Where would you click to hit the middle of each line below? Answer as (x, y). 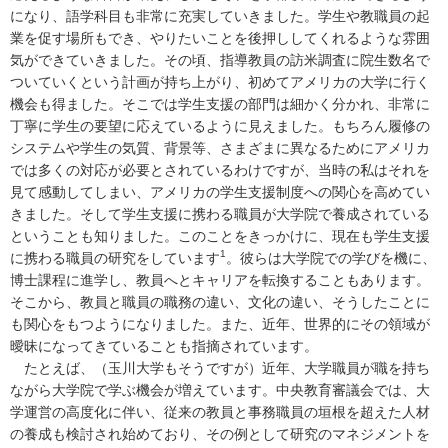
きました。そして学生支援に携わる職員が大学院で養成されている (220, 213)
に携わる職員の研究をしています (115, 257)
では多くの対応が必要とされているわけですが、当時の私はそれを (220, 169)
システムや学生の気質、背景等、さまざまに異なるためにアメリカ (220, 147)
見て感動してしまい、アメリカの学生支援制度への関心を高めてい (220, 191)
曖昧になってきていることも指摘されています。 (164, 345)
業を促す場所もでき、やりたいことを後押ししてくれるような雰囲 (220, 37)
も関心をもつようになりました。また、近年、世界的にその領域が (220, 323)
